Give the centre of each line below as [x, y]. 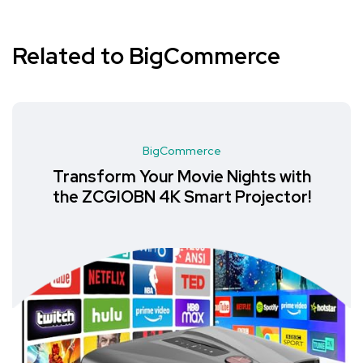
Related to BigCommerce [146, 56]
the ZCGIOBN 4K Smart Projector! [181, 197]
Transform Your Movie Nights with [181, 177]
